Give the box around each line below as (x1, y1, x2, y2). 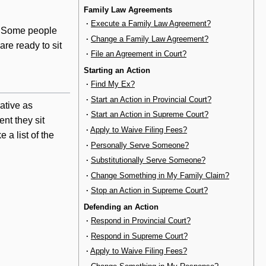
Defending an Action (84, 202, 159, 211)
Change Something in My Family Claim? (91, 170, 229, 180)
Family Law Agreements (84, 5, 172, 14)
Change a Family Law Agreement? (91, 34, 208, 43)
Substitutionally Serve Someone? (91, 156, 205, 165)
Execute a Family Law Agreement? (91, 19, 211, 28)
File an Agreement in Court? (91, 49, 186, 59)
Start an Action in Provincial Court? (91, 94, 211, 104)
